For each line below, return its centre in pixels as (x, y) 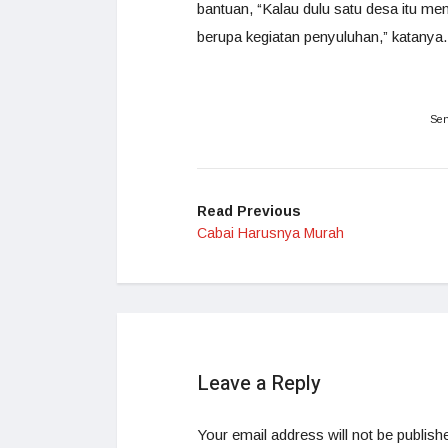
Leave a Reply (259, 383)
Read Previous (249, 211)
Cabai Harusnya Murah (270, 233)
